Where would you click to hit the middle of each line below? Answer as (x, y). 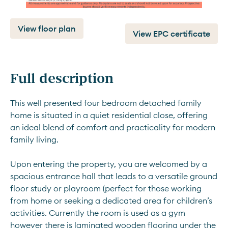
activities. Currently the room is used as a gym (98, 213)
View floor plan (47, 28)
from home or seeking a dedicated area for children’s (111, 201)
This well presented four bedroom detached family (106, 103)
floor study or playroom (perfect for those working (106, 188)
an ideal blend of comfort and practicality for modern (113, 127)
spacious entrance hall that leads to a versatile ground (114, 176)
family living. (35, 139)
